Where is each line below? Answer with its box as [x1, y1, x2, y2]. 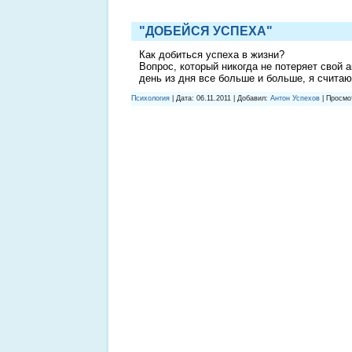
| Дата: [170, 93, 196, 102]
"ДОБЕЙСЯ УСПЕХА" [139, 24, 273, 38]
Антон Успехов [270, 93, 320, 102]
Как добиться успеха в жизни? [139, 48, 284, 60]
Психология [131, 93, 170, 102]
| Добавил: [231, 93, 270, 102]
